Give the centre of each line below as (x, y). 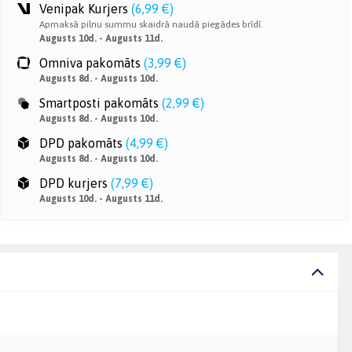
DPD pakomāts (81, 143)
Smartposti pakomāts (99, 103)
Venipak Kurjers (84, 9)
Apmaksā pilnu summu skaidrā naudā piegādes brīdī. (151, 24)
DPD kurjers (73, 183)
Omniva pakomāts (90, 63)
